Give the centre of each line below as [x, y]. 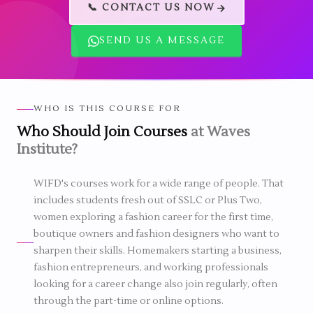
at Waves [220, 132]
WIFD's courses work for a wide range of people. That [159, 184]
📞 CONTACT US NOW [151, 8]
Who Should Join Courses [104, 132]
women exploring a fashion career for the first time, [153, 217]
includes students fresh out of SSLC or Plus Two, [148, 201]
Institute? [47, 150]
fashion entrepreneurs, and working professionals [151, 268]
